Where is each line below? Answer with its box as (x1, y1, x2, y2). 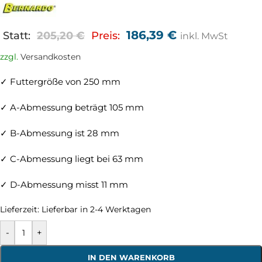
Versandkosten (20, 52, 81, 62)
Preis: (91, 29, 120, 42)
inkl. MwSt (180, 30, 228, 42)
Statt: (3, 29, 30, 42)
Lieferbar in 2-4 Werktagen (42, 205, 151, 215)
